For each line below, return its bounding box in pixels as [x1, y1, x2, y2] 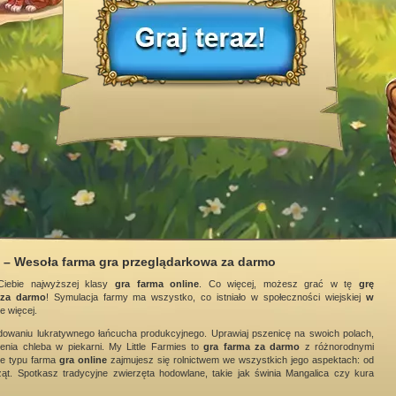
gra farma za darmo [203, 341, 301, 352]
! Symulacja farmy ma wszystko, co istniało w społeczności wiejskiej [45, 292, 367, 302]
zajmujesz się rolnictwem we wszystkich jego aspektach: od [107, 354, 374, 365]
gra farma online [115, 278, 200, 289]
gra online [59, 354, 107, 365]
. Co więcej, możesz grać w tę [199, 278, 360, 289]
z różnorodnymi [300, 341, 375, 352]
